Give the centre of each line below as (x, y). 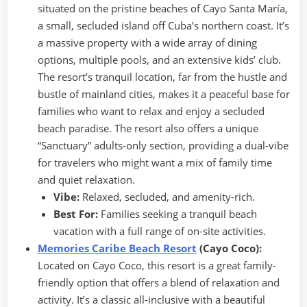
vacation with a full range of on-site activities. (159, 231)
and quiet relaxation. (86, 180)
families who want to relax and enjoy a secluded (151, 111)
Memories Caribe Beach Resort (117, 248)
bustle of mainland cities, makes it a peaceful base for (164, 94)
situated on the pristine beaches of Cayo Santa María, (163, 9)
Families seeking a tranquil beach (177, 214)
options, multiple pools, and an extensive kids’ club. (159, 60)
